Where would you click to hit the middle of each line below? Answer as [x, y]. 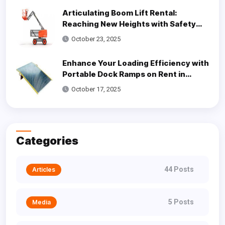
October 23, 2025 [96, 39]
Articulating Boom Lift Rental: [120, 13]
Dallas [74, 85]
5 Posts [181, 202]
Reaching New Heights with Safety [129, 24]
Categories [51, 141]
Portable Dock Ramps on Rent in [124, 74]
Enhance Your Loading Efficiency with [135, 63]
